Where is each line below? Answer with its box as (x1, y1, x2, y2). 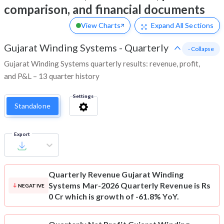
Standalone (14, 101, 50, 110)
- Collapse (188, 45, 214, 53)
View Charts (80, 21, 120, 30)
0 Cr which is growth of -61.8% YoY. (48, 191, 179, 201)
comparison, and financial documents (4, 2, 205, 17)
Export (14, 131, 30, 137)
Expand (150, 21, 174, 30)
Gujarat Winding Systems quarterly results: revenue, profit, (4, 59, 200, 68)
